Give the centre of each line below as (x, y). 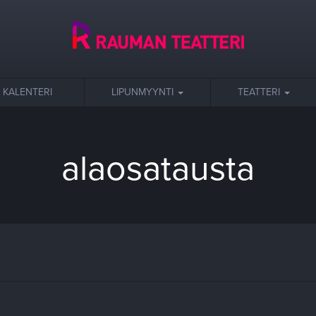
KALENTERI (28, 92)
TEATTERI (260, 92)
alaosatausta (158, 169)
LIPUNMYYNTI (144, 92)
